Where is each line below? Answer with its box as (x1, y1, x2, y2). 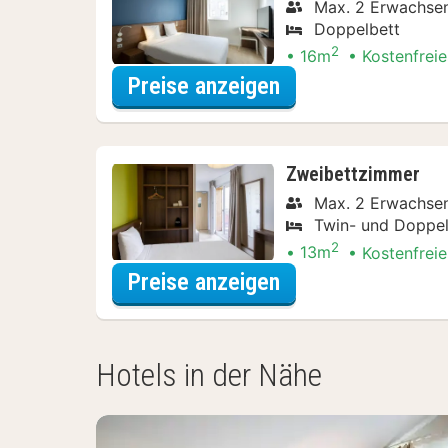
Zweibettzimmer (286, 162, 420, 187)
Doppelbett (314, 18, 400, 39)
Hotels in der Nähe (96, 355, 322, 394)
